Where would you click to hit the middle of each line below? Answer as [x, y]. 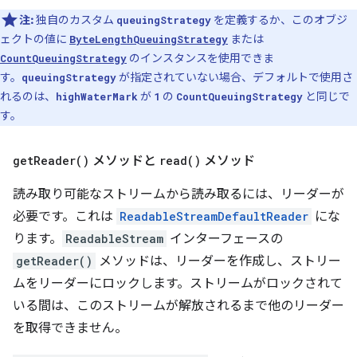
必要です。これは [65, 217]
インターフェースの [225, 239]
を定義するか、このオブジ [279, 20]
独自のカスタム [76, 20]
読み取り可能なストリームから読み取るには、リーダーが [178, 195]
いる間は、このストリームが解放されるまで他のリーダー [178, 306]
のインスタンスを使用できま [200, 59]
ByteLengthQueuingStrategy [149, 39]
